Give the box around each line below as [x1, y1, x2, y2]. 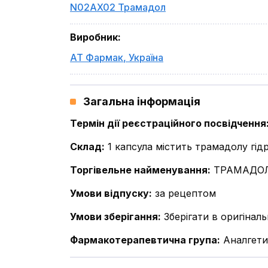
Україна [129, 51, 163, 63]
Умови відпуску [70, 187, 149, 199]
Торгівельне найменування [70, 164, 208, 176]
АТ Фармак [70, 51, 123, 63]
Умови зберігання [70, 211, 158, 223]
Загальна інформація [83, 95, 200, 108]
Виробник [70, 31, 118, 43]
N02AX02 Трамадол [70, 1, 166, 13]
